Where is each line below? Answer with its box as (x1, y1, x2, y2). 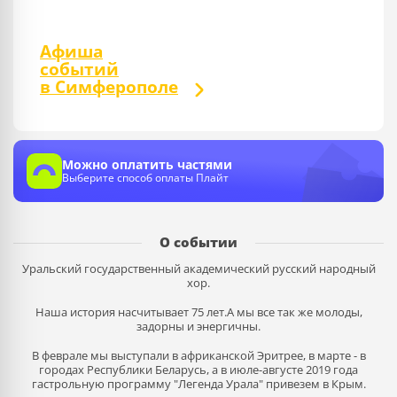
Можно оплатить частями (62, 156, 232, 173)
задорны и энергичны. (136, 318, 261, 334)
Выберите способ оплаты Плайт (62, 170, 229, 185)
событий (40, 58, 119, 81)
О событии (160, 233, 237, 251)
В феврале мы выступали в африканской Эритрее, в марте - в (31, 347, 366, 363)
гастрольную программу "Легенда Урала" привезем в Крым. (31, 376, 366, 392)
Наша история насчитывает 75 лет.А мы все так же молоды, (35, 304, 362, 320)
